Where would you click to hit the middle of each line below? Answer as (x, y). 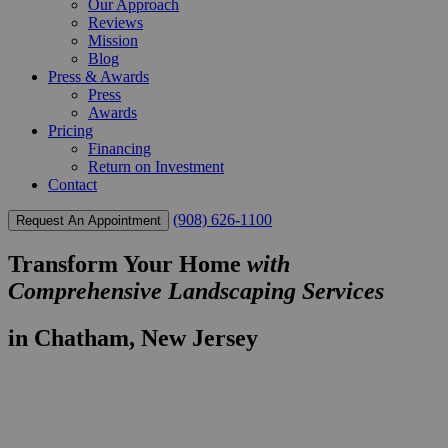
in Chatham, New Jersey (133, 337)
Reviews (115, 22)
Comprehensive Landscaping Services (196, 290)
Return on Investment (156, 166)
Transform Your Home (124, 263)
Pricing (70, 130)
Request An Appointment (88, 220)
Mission (113, 40)
